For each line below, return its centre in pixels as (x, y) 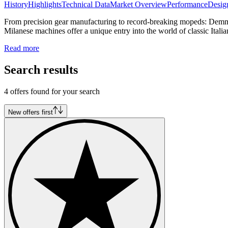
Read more (22, 48)
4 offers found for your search (52, 92)
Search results (41, 70)
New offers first (31, 112)
